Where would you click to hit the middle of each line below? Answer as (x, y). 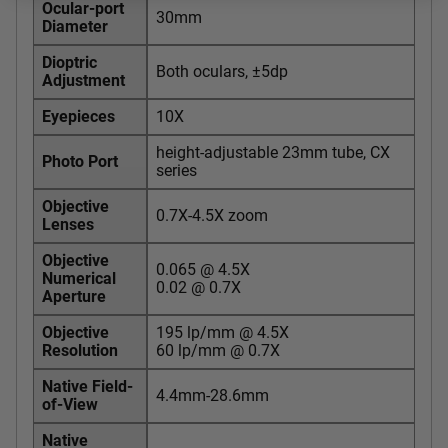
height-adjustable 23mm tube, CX (273, 152)
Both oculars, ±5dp (222, 71)
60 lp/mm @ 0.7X (218, 350)
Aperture (74, 296)
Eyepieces (78, 116)
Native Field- (87, 386)
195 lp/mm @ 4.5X (222, 332)
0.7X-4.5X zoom (212, 215)
